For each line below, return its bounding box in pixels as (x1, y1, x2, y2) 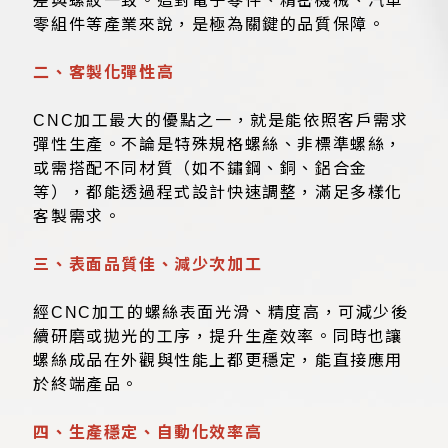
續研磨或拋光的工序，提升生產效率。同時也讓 (33, 328, 404, 346)
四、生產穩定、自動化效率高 (33, 424, 263, 442)
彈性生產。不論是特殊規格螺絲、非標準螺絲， (33, 136, 404, 154)
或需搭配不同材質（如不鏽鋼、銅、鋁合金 (33, 160, 368, 178)
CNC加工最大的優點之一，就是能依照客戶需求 (33, 112, 409, 130)
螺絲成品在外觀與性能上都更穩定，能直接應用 (33, 352, 404, 370)
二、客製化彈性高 (33, 64, 175, 82)
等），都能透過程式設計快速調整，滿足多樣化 (33, 184, 404, 202)
